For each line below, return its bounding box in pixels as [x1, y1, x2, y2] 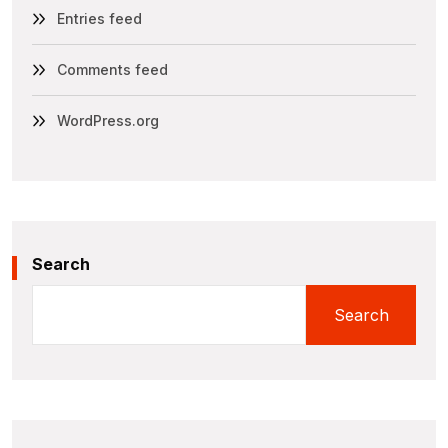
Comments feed [57, 60, 168, 78]
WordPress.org [57, 111, 159, 129]
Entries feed [57, 9, 142, 27]
